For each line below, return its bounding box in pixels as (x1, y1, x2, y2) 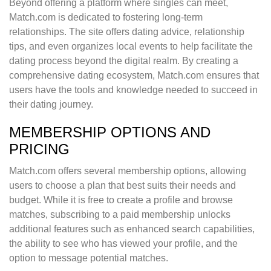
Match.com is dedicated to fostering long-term (9, 12, 203, 23)
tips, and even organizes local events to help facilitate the (9, 41, 253, 52)
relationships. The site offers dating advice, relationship (9, 27, 244, 38)
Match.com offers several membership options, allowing (9, 166, 246, 177)
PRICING (9, 141, 70, 158)
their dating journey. (9, 99, 93, 110)
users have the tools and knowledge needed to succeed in (9, 85, 258, 96)
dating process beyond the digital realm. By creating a (9, 56, 238, 67)
